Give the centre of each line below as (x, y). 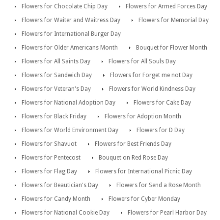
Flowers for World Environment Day (70, 130)
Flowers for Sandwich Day (57, 75)
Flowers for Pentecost (51, 157)
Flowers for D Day (161, 130)
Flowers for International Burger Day (71, 34)
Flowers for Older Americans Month (70, 47)
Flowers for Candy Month (56, 199)
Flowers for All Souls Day (142, 61)
